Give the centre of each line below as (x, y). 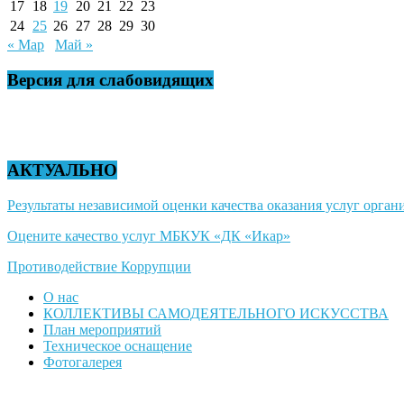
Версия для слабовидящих (110, 79)
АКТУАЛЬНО (62, 170)
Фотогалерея (83, 362)
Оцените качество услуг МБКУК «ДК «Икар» (149, 235)
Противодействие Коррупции (99, 266)
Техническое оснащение (118, 345)
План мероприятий (102, 329)
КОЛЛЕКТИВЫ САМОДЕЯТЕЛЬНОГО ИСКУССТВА (216, 313)
